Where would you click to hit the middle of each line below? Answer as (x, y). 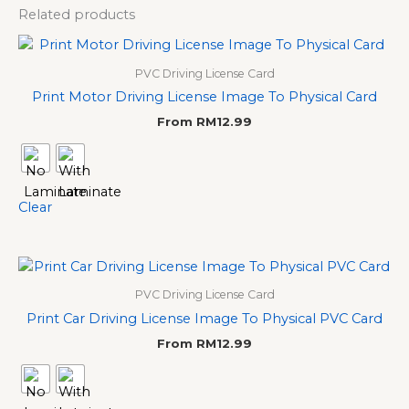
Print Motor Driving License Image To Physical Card (204, 96)
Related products (77, 14)
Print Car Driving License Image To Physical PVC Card (204, 318)
